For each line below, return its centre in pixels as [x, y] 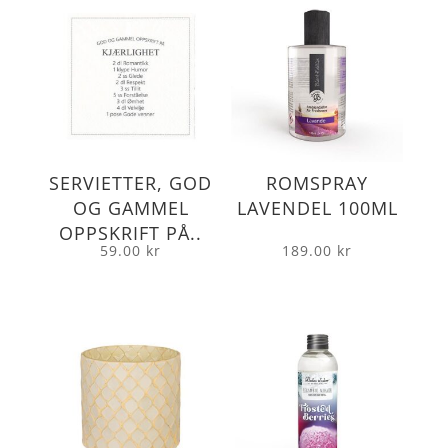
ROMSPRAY [317, 182]
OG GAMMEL [130, 207]
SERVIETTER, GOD [131, 182]
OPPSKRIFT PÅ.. [131, 232]
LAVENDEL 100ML [317, 207]
